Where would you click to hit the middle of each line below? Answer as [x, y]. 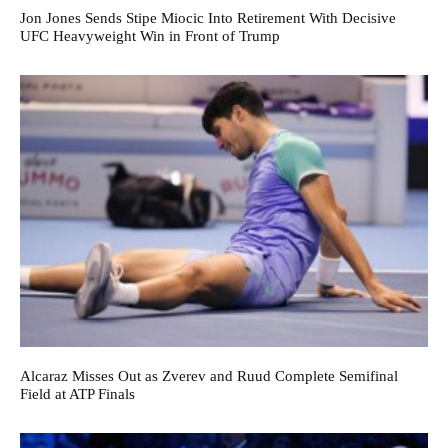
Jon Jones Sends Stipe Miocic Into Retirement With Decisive [208, 17]
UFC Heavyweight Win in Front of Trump [150, 35]
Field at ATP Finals [77, 393]
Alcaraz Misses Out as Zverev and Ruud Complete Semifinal [209, 375]
